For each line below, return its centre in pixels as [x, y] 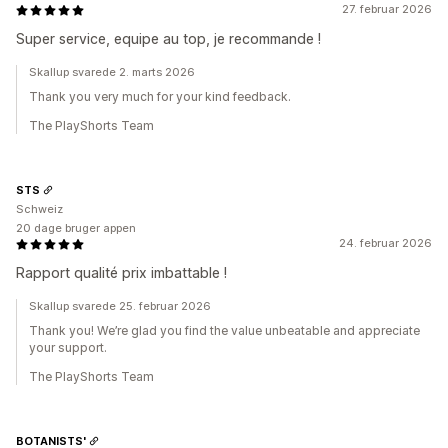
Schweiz [39, 209]
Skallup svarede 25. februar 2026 [120, 306]
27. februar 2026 [387, 9]
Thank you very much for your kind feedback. [160, 96]
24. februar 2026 [385, 243]
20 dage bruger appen [76, 228]
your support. [68, 347]
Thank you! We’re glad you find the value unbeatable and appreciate [224, 330]
